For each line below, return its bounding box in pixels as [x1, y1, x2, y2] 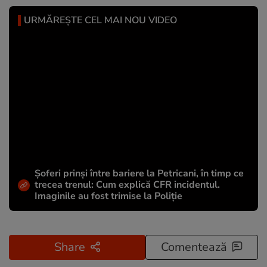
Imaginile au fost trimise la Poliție [35, 190, 182, 203]
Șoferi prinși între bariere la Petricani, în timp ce [35, 167, 244, 181]
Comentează [161, 239, 227, 256]
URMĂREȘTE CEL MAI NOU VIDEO [24, 13, 177, 27]
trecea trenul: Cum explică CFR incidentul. [35, 178, 220, 192]
